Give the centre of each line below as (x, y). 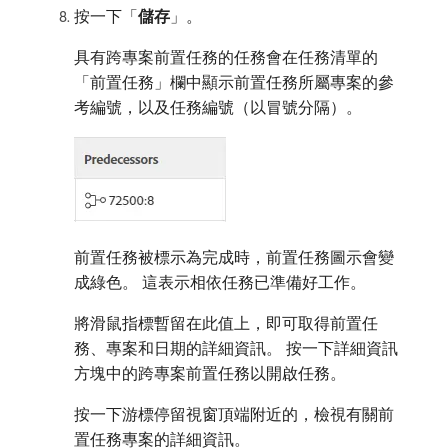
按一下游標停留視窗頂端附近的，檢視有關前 (234, 414)
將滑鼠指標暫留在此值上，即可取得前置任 (226, 323)
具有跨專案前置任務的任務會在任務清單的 (226, 57)
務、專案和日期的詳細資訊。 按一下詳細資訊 (236, 348)
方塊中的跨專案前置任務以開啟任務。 (210, 373)
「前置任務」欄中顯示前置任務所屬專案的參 (234, 82)
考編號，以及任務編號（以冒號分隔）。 (218, 107)
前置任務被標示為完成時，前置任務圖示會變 (234, 257)
